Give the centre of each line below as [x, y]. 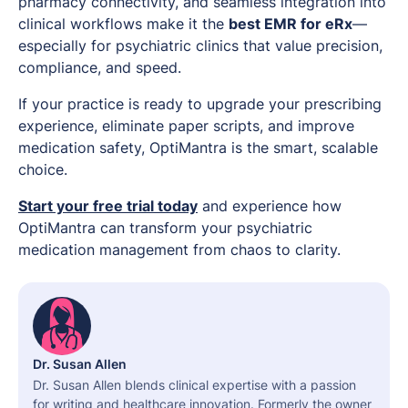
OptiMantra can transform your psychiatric [165, 228]
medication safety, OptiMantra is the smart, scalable [198, 148]
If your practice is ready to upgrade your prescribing [200, 104]
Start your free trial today [108, 206]
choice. [43, 170]
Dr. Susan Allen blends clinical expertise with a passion [194, 385]
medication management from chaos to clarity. [179, 250]
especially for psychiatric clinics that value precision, [200, 46]
